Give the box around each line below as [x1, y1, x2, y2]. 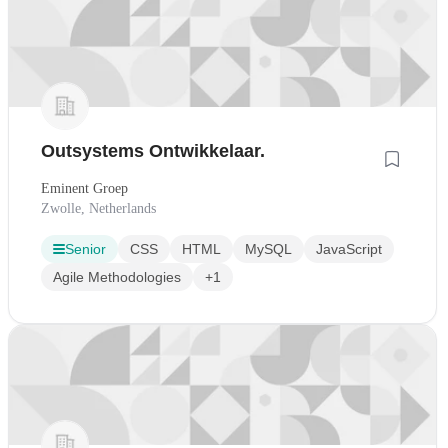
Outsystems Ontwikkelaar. [41, 140, 265, 161]
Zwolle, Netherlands [41, 200, 156, 216]
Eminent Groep [41, 180, 128, 196]
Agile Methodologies [53, 268, 181, 285]
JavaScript [316, 240, 382, 257]
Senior [65, 240, 106, 257]
